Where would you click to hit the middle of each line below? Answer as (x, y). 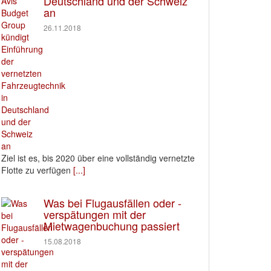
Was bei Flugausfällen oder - (113, 203)
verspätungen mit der (95, 214)
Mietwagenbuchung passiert (112, 226)
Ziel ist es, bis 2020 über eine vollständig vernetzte (98, 158)
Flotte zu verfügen (36, 170)
